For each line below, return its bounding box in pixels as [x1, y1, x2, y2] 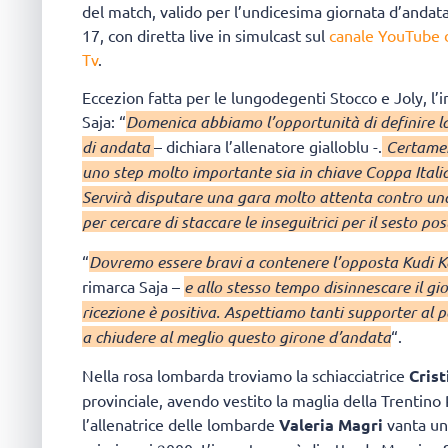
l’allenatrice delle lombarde [82, 413, 279, 434]
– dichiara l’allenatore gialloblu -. [154, 136, 382, 157]
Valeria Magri [279, 413, 387, 435]
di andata [82, 136, 154, 158]
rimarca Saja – [82, 275, 184, 296]
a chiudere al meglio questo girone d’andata [82, 325, 391, 347]
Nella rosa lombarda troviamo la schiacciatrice [82, 364, 409, 385]
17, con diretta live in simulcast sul [82, 24, 329, 45]
